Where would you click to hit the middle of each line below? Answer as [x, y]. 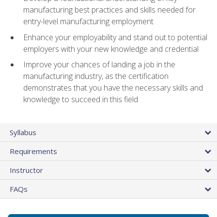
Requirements [33, 151]
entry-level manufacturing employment [88, 22]
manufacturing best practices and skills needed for [109, 10]
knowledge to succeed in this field [81, 100]
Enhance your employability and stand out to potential [115, 37]
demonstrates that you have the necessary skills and [113, 88]
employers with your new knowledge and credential [111, 49]
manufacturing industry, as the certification [96, 76]
